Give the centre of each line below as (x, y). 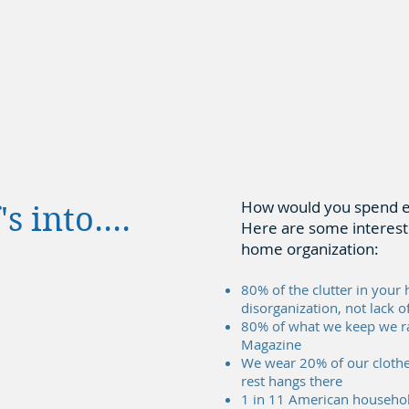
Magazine (271, 344)
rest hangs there (292, 381)
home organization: (310, 249)
